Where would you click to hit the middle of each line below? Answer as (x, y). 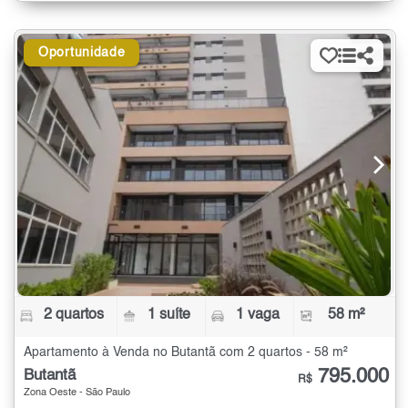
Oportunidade (82, 52)
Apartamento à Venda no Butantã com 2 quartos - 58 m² (186, 352)
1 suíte (169, 315)
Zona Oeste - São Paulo (77, 393)
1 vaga (257, 315)
